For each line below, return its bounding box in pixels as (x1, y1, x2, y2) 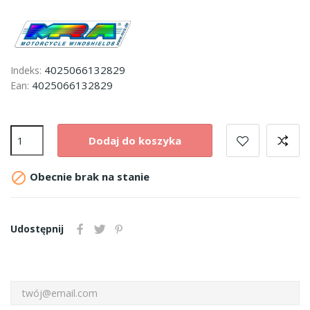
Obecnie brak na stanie (27, 170, 149, 184)
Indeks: (10, 64, 42, 77)
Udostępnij (10, 222, 64, 235)
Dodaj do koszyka (89, 133, 181, 147)
